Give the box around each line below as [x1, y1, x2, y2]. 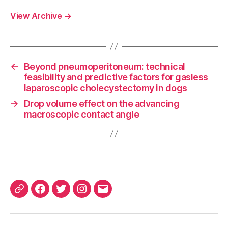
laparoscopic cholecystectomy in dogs [23, 82, 187, 93]
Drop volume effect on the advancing [23, 98, 180, 109]
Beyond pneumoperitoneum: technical [23, 61, 185, 72]
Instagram [81, 189, 123, 200]
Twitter [60, 189, 90, 200]
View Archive [10, 10, 64, 21]
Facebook [39, 189, 81, 200]
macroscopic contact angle [23, 108, 139, 120]
